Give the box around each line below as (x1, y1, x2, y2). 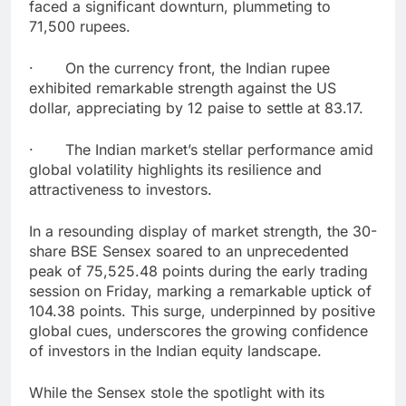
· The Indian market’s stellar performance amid (29, 140, 373, 159)
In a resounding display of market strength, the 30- (29, 221, 377, 240)
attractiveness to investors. (29, 179, 212, 198)
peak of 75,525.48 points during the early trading (29, 261, 368, 280)
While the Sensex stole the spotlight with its (29, 382, 324, 401)
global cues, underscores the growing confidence (29, 321, 368, 340)
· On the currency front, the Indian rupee (29, 58, 330, 77)
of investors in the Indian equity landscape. (29, 341, 322, 360)
